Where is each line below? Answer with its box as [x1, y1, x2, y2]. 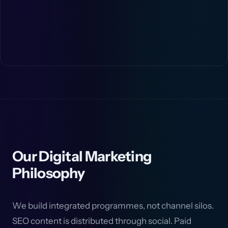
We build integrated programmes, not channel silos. [12, 201, 214, 211]
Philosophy [12, 164, 85, 182]
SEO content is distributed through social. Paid [12, 216, 191, 226]
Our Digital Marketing [12, 148, 152, 165]
